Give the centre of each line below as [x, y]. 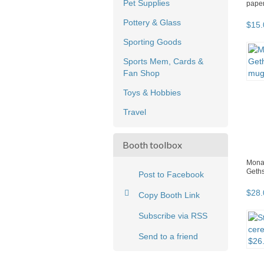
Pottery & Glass [152, 23]
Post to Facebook [171, 175]
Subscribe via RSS [173, 216]
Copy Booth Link [169, 195]
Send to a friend [168, 237]
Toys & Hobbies [152, 93]
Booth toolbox [152, 145]
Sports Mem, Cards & [163, 62]
